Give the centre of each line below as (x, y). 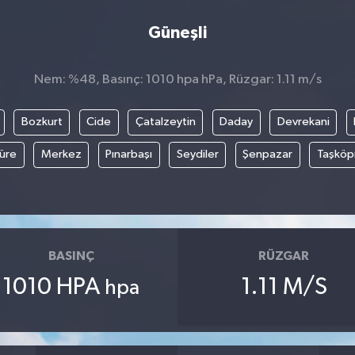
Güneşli (177, 32)
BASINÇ (71, 256)
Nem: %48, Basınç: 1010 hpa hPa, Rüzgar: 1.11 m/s (177, 79)
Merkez (61, 155)
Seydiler (197, 155)
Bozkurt (42, 122)
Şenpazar (267, 155)
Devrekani (303, 122)
